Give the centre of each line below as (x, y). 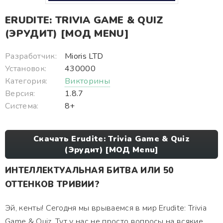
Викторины (87, 81)
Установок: (26, 69)
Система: (22, 106)
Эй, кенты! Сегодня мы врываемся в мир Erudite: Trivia (106, 208)
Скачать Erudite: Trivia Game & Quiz (111, 139)
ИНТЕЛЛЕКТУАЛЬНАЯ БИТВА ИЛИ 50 (89, 170)
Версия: (20, 94)
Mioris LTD (84, 56)
